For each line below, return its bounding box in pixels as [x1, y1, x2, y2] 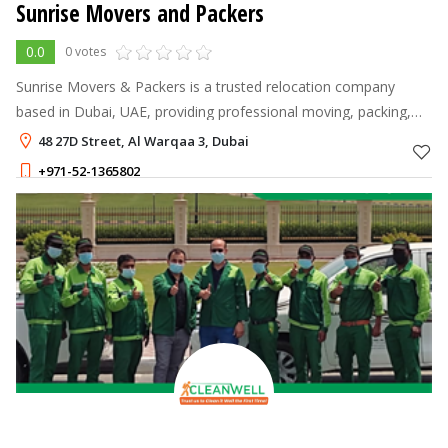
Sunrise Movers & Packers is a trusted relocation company [16, 76, 395, 96]
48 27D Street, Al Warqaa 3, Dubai [38, 131, 249, 150]
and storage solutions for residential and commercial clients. [16, 126, 406, 146]
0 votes [65, 42, 106, 60]
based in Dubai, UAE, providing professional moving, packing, [16, 101, 411, 121]
